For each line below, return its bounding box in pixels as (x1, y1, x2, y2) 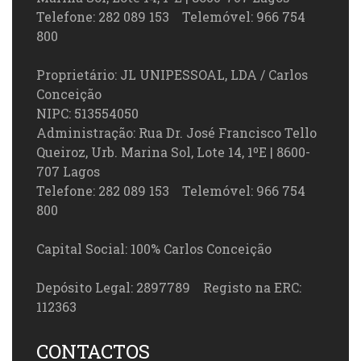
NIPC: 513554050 (36, 104, 139, 122)
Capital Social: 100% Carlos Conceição (36, 239, 272, 257)
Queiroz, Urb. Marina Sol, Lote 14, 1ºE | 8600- (36, 143, 310, 160)
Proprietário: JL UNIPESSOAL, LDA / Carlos (36, 65, 308, 83)
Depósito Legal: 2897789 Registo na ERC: (36, 278, 301, 296)
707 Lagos (36, 162, 100, 180)
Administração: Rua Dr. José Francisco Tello (36, 123, 317, 141)
